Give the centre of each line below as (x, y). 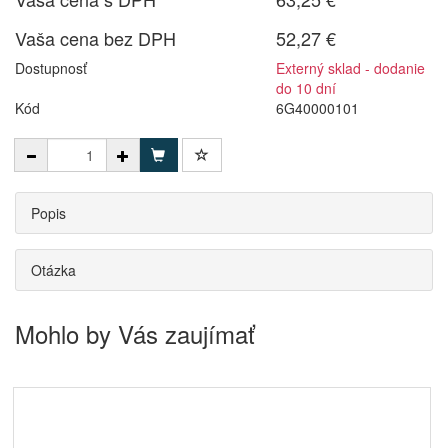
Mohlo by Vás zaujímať (135, 333)
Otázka (53, 270)
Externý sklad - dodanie (351, 68)
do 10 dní (306, 88)
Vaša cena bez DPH (95, 38)
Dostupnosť (51, 68)
